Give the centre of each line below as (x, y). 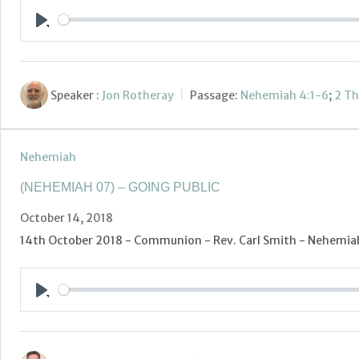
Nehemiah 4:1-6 (284, 95)
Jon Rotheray (138, 95)
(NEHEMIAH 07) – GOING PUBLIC (120, 188)
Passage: (214, 95)
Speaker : (75, 95)
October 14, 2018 (67, 218)
